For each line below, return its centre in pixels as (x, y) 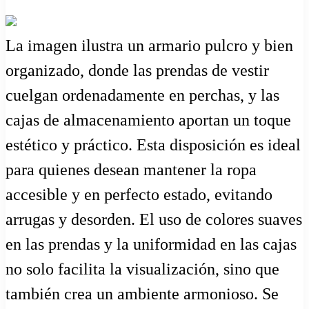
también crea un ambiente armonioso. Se (142, 294)
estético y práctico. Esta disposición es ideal (153, 145)
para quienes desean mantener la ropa (131, 170)
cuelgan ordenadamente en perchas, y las (142, 96)
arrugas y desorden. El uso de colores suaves (154, 220)
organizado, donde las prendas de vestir (137, 71)
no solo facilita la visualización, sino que (142, 269)
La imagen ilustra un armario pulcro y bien (149, 46)
